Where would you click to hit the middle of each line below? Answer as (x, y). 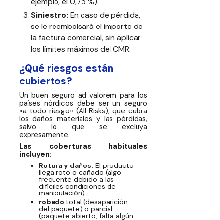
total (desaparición (96, 202)
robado (52, 202)
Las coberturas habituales (83, 147)
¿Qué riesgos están (67, 69)
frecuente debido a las (76, 179)
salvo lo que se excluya (83, 127)
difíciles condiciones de (77, 186)
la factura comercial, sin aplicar (86, 37)
